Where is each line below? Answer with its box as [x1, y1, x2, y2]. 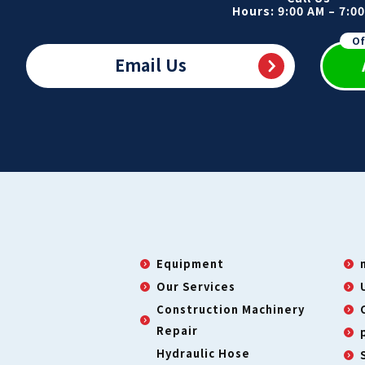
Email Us [114, 52, 187, 77]
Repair [156, 322, 198, 338]
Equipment [156, 255, 224, 271]
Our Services [156, 278, 235, 294]
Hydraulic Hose [156, 345, 250, 361]
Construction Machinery [156, 301, 305, 317]
